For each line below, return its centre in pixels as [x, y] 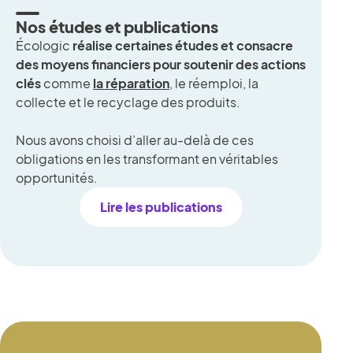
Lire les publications [161, 207]
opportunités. [57, 178]
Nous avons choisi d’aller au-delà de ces [135, 140]
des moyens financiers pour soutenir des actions [161, 65]
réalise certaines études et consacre [183, 46]
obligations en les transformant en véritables [147, 159]
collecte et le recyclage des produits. [128, 102]
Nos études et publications [117, 27]
